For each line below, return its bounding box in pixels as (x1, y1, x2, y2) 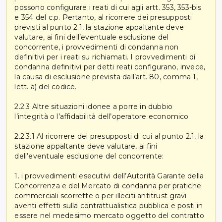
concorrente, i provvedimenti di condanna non (14, 42, 179, 52)
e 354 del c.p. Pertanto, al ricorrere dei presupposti (14, 12, 192, 22)
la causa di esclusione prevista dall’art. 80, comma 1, (14, 72, 198, 81)
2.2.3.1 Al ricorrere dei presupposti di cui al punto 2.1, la (14, 131, 204, 141)
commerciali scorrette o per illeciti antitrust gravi (14, 191, 187, 200)
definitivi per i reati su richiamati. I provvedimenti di (14, 52, 196, 61)
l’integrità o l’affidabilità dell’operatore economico (14, 111, 189, 121)
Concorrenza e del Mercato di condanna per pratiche (14, 181, 201, 190)
